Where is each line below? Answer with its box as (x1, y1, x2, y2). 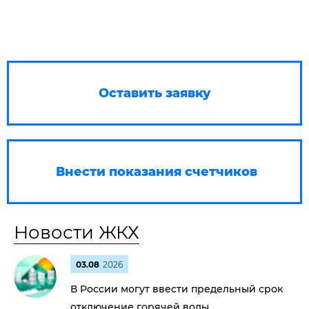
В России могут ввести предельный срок (70, 283, 283, 295)
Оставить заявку (98, 86, 211, 101)
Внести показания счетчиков (55, 164, 257, 179)
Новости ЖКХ (14, 221, 139, 243)
